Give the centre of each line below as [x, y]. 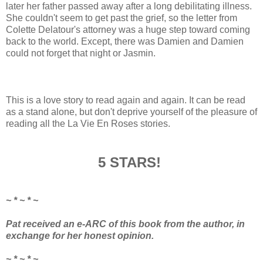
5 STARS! [131, 162]
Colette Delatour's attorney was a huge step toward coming [128, 29]
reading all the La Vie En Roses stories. [88, 123]
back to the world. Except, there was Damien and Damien [125, 41]
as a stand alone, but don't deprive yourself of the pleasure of [131, 112]
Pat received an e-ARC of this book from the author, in [125, 224]
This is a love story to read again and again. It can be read [126, 100]
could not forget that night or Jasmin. [81, 53]
